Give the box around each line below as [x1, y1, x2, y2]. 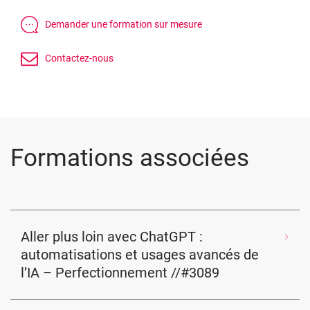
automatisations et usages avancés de [21, 246, 259, 263]
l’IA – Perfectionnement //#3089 [21, 264, 219, 281]
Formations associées [10, 144, 249, 172]
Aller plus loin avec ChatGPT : [21, 228, 203, 245]
